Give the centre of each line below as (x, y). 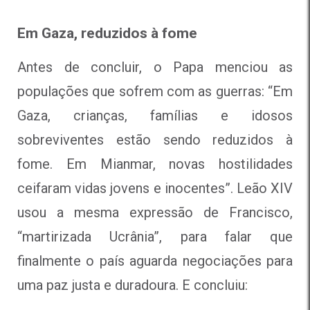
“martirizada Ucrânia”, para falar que (155, 236)
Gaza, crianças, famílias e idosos (155, 115)
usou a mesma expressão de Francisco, (155, 212)
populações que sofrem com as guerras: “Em (155, 91)
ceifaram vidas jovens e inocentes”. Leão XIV (155, 188)
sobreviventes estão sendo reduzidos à (155, 139)
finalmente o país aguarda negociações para (155, 261)
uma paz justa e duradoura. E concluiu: (133, 285)
